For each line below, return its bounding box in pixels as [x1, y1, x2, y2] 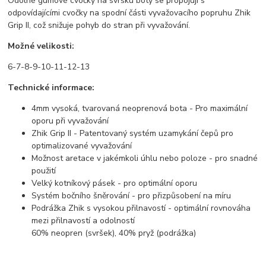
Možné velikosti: [8, 40, 75, 52]
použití [31, 165, 59, 177]
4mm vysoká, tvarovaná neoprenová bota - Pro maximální [31, 103, 248, 115]
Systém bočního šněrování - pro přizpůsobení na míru [31, 190, 234, 202]
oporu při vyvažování [31, 115, 109, 127]
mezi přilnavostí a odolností [31, 215, 135, 227]
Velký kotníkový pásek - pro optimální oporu [31, 178, 200, 189]
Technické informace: [8, 82, 95, 94]
